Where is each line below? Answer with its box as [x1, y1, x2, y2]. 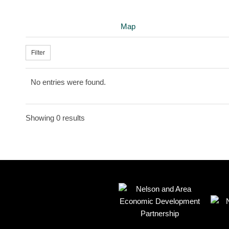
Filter [31, 49, 45, 56]
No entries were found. [31, 78, 106, 86]
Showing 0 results [26, 113, 85, 122]
